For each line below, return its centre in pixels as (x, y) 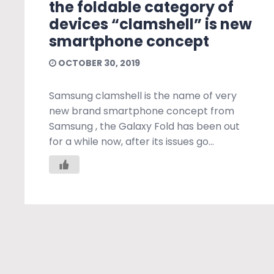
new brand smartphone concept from (142, 111)
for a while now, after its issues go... (131, 141)
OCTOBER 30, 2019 (98, 63)
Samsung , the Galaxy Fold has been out (144, 126)
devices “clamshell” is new (150, 24)
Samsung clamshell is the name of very (143, 95)
